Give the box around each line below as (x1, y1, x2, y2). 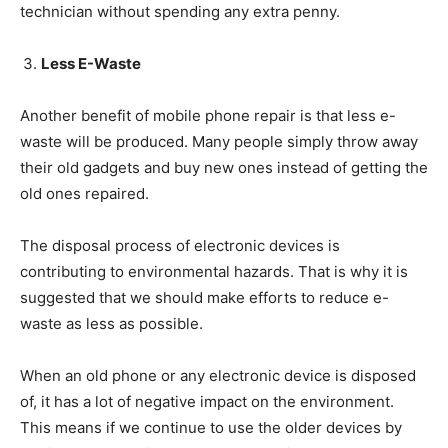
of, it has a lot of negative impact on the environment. (20, 392, 394, 411)
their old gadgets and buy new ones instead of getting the (20, 158, 428, 177)
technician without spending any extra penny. (20, 2, 340, 21)
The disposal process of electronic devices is (20, 236, 340, 255)
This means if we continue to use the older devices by (20, 418, 402, 437)
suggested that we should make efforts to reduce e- (20, 288, 389, 307)
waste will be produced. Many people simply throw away (20, 132, 418, 151)
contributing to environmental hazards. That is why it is (20, 262, 408, 281)
